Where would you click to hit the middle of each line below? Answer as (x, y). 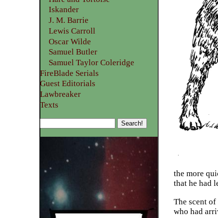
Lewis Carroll (72, 31)
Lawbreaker (61, 94)
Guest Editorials (68, 84)
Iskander (64, 10)
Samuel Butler (73, 52)
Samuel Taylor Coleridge (91, 62)
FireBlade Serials (70, 73)
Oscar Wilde (70, 41)
